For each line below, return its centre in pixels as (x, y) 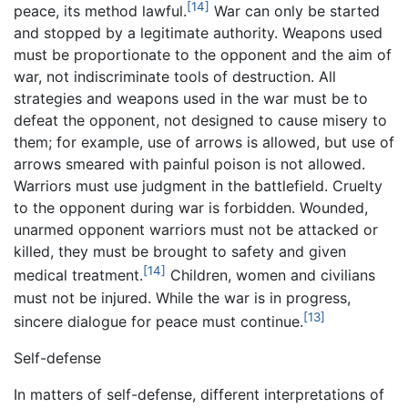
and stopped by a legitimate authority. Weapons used (198, 33)
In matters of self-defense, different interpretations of (199, 395)
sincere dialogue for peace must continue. (158, 322)
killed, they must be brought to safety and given (180, 252)
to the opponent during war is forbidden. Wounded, (191, 208)
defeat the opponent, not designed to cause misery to (200, 121)
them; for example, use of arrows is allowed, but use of (204, 143)
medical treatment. (78, 275)
